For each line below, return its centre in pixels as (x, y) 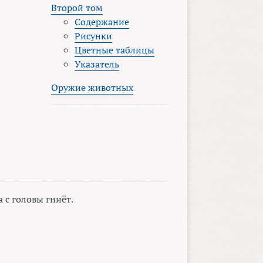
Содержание (102, 22)
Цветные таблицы (114, 50)
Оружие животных (92, 88)
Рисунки (93, 36)
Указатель (97, 64)
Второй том (77, 8)
